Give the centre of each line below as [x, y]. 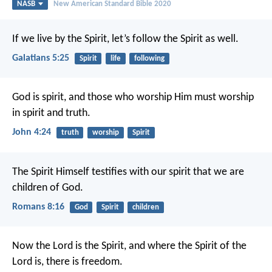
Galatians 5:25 [41, 58]
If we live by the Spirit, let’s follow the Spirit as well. [125, 39]
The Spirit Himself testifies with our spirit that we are [128, 172]
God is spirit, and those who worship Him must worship [133, 98]
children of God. [48, 188]
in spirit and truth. [51, 114]
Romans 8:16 [38, 207]
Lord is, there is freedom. [67, 262]
